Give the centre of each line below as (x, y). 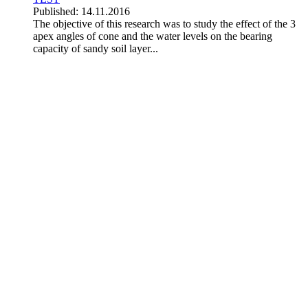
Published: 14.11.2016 (81, 11)
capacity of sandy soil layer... (96, 48)
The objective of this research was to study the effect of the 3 (164, 23)
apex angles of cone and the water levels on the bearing (153, 36)
